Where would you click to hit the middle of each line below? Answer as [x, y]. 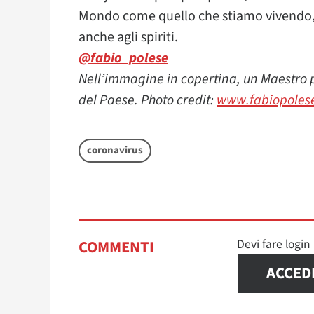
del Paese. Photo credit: [148, 100]
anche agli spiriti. [128, 37]
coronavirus [115, 150]
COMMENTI [116, 247]
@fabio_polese [123, 58]
